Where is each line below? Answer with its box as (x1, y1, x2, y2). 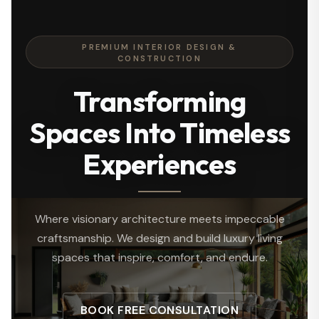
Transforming (73, 83, 246, 120)
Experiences (83, 146, 236, 182)
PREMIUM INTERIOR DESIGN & (82, 41, 237, 52)
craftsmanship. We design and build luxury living (36, 231, 283, 246)
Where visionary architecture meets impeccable (34, 211, 285, 227)
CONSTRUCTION (117, 53, 202, 63)
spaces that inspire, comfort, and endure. (51, 250, 268, 266)
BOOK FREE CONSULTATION (80, 302, 239, 318)
